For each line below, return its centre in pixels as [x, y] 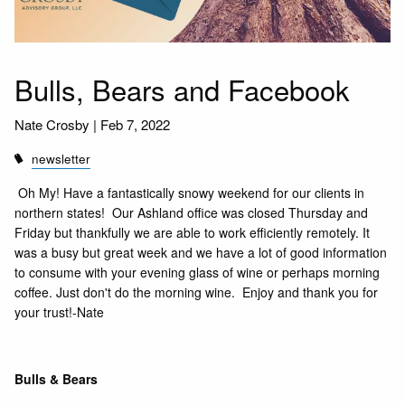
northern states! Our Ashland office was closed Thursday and [192, 213]
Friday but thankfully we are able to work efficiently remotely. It [193, 233]
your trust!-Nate [60, 312]
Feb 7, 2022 [136, 125]
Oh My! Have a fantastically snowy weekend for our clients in [190, 193]
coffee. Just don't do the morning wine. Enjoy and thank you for [197, 292]
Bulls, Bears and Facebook [183, 89]
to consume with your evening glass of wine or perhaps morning [198, 273]
